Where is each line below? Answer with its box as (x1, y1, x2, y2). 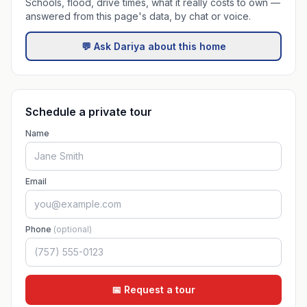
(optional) (53, 224, 92, 234)
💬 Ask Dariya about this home (81, 40, 226, 52)
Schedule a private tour (25, 105, 152, 119)
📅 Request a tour (112, 284, 195, 295)
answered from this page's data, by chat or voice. (25, 10, 251, 22)
